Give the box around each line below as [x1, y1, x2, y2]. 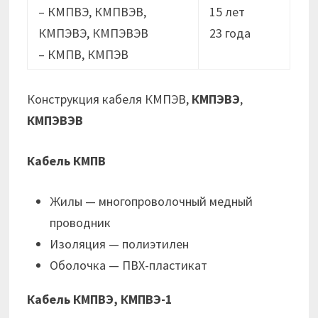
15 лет [209, 4, 246, 21]
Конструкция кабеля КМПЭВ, [27, 91, 192, 108]
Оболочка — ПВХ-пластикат [50, 257, 208, 274]
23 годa [209, 25, 251, 42]
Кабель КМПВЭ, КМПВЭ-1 [27, 291, 173, 308]
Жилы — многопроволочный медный [50, 193, 253, 210]
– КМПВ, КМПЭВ [38, 46, 129, 63]
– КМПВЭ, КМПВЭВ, [38, 4, 147, 21]
